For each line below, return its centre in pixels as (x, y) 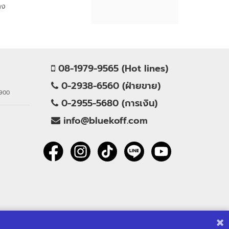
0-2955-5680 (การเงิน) (108, 103)
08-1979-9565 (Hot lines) (112, 68)
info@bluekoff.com (104, 120)
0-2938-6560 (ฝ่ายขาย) (110, 86)
